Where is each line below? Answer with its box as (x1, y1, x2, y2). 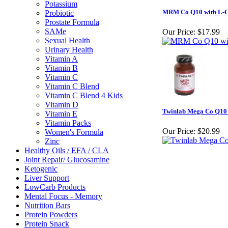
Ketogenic (24, 164, 58, 173)
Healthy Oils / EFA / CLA (24, 146, 109, 155)
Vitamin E (45, 109, 77, 118)
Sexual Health (45, 36, 90, 45)
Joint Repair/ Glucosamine (24, 155, 109, 164)
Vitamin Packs (45, 119, 91, 127)
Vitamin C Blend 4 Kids (45, 91, 123, 100)
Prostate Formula (45, 18, 99, 26)
